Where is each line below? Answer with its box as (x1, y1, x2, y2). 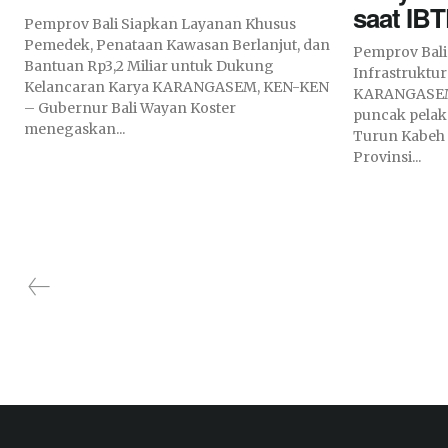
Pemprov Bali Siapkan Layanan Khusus (24, 14, 296, 33)
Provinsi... (353, 147, 421, 166)
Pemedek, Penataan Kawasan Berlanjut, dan (24, 35, 330, 54)
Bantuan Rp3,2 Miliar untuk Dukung (24, 56, 274, 75)
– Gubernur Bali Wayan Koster (24, 98, 236, 117)
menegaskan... (24, 119, 125, 138)
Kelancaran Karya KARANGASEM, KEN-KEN (24, 77, 152, 96)
